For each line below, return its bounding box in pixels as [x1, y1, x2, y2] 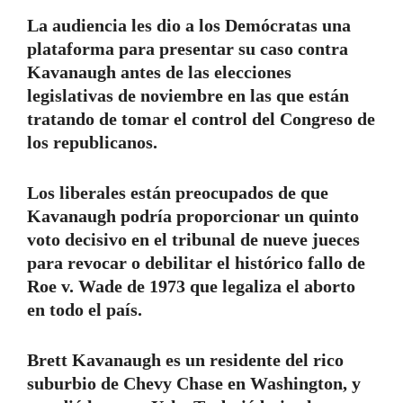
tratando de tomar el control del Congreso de [27, 109, 375, 130]
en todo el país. [27, 300, 142, 320]
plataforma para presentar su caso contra [27, 39, 348, 59]
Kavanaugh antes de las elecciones [27, 62, 291, 83]
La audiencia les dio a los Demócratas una [27, 15, 351, 36]
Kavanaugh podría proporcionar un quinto [27, 206, 359, 227]
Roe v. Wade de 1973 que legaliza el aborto [27, 276, 355, 297]
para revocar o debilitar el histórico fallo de [27, 253, 365, 273]
